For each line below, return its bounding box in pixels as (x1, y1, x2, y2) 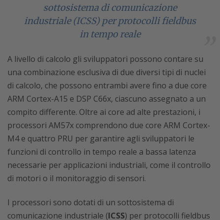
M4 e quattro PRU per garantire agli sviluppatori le (7, 133, 194, 144)
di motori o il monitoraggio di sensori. (7, 172, 146, 184)
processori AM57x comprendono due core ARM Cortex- (7, 119, 210, 131)
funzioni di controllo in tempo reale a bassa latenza (7, 146, 196, 157)
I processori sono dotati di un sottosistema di (7, 196, 174, 208)
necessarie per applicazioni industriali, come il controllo (7, 159, 211, 170)
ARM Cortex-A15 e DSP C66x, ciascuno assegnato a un (7, 93, 206, 104)
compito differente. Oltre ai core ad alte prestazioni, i (7, 106, 200, 117)
